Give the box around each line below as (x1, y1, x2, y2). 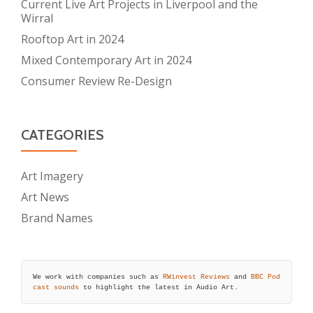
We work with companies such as (32, 272, 163, 281)
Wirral (21, 10, 53, 26)
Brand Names (21, 210, 93, 226)
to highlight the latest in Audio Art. (78, 283, 238, 291)
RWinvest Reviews (162, 272, 230, 281)
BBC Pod (250, 272, 280, 281)
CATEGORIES (21, 126, 104, 143)
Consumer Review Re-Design (21, 73, 172, 89)
